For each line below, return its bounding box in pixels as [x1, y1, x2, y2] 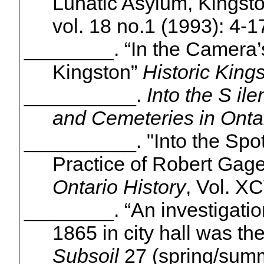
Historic [142, 60, 215, 83]
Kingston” [52, 60, 143, 83]
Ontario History [52, 175, 186, 198]
